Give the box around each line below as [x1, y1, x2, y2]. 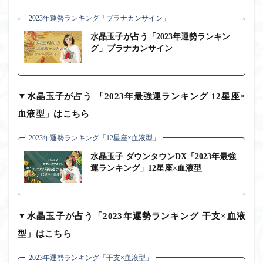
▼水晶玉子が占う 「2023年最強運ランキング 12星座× [18, 91, 245, 101]
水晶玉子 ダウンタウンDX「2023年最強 [90, 151, 236, 161]
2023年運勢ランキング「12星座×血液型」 [29, 133, 160, 142]
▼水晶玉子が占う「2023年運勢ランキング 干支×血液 [18, 211, 245, 221]
